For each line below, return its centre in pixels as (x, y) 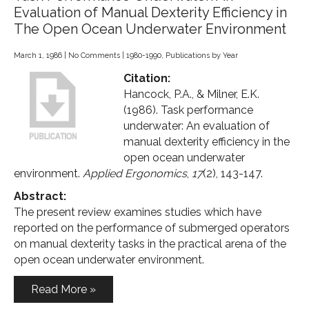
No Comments (94, 56)
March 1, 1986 (38, 56)
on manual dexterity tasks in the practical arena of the (150, 244)
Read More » (63, 289)
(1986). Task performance (188, 110)
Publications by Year (202, 56)
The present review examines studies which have (138, 212)
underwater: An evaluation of (197, 126)
